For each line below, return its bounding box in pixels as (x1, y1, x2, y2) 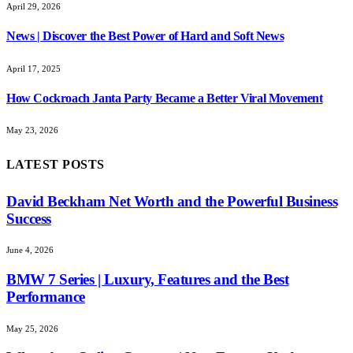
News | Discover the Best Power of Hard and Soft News (6, 29, 284, 43)
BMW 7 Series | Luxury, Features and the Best (6, 270, 289, 288)
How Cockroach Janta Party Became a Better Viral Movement (6, 91, 323, 105)
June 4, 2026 (6, 245, 54, 255)
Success (6, 210, 51, 227)
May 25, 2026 (6, 323, 58, 333)
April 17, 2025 (6, 63, 61, 73)
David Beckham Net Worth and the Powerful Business (6, 192, 338, 210)
